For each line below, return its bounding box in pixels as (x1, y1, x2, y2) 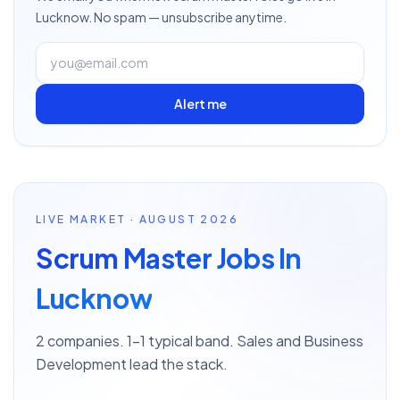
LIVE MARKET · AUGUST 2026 (36, 212, 239, 226)
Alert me (173, 96, 227, 112)
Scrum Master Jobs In (36, 241, 303, 275)
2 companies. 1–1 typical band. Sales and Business (36, 331, 363, 350)
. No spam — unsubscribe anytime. (88, 9, 287, 25)
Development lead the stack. (36, 354, 228, 373)
